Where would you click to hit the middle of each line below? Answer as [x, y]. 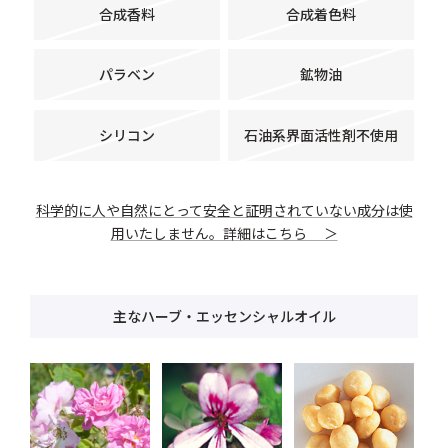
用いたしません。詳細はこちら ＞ [224, 232]
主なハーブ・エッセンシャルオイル [224, 315]
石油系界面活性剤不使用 [320, 134]
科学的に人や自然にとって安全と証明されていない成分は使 [224, 209]
